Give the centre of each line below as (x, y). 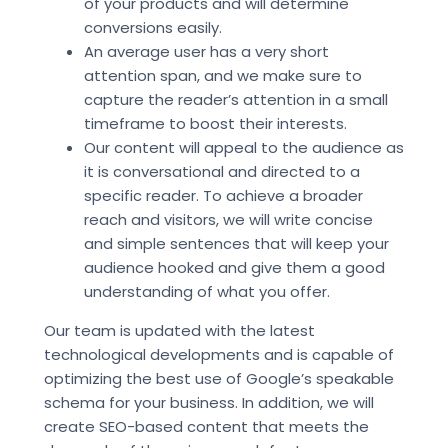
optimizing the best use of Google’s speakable (218, 378)
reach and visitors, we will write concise (228, 219)
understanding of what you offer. (206, 291)
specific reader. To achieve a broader (223, 195)
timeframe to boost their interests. (215, 123)
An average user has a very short (206, 51)
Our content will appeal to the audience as (243, 147)
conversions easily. (152, 27)
